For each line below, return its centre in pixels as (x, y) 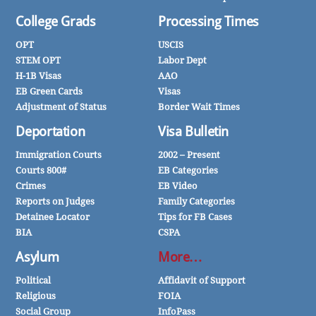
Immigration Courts (59, 154)
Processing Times (208, 22)
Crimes (31, 186)
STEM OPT (38, 60)
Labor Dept (182, 60)
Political (34, 280)
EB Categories (188, 170)
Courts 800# (41, 170)
